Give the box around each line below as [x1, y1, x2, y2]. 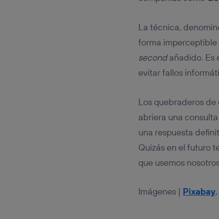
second [138, 51, 167, 63]
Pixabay [182, 186, 216, 197]
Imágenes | [138, 186, 183, 197]
